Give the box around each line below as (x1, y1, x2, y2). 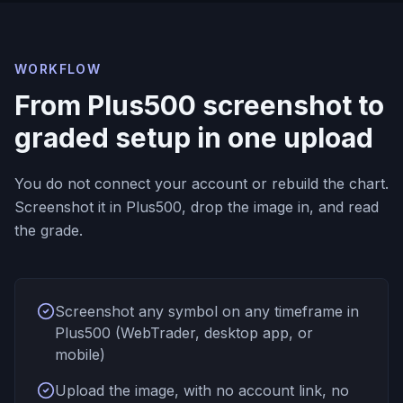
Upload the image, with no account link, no (55, 381, 349, 399)
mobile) (55, 345, 105, 363)
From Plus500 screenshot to (14, 89, 384, 121)
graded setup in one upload (14, 121, 373, 154)
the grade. (14, 221, 83, 239)
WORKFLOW (14, 61, 102, 76)
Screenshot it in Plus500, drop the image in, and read (14, 198, 379, 216)
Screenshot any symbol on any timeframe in (55, 302, 359, 320)
